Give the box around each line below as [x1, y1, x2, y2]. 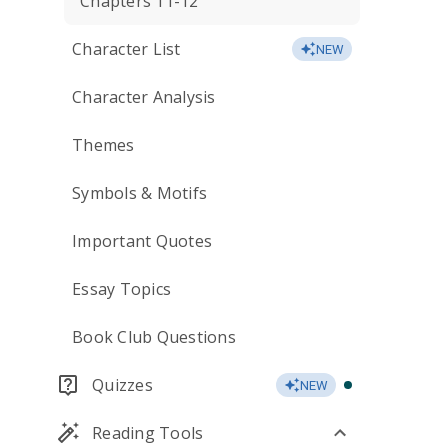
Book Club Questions [72, 326, 236, 348]
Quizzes [92, 374, 153, 396]
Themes [72, 134, 135, 156]
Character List [72, 38, 181, 60]
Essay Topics [72, 278, 171, 300]
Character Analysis [72, 86, 216, 108]
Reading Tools [92, 422, 204, 444]
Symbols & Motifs [72, 182, 207, 204]
